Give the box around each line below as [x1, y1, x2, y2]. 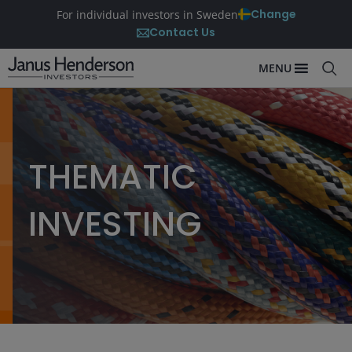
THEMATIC [28, 153, 197, 200]
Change [250, 6, 296, 22]
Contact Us [149, 24, 215, 40]
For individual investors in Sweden [56, 6, 238, 22]
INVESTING [28, 200, 202, 247]
